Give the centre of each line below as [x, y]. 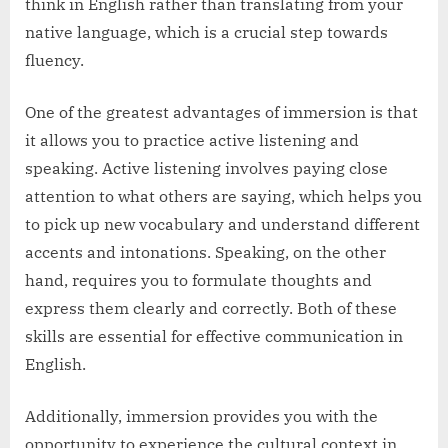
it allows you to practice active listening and [192, 139]
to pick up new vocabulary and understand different [222, 223]
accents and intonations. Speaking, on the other [205, 251]
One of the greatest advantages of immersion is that [221, 111]
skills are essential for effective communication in [214, 335]
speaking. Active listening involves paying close [206, 167]
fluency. [54, 59]
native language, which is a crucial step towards [206, 31]
